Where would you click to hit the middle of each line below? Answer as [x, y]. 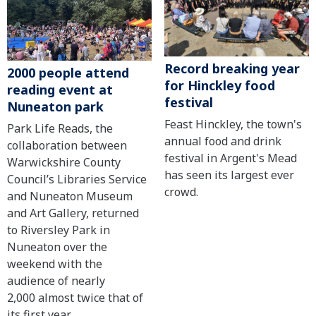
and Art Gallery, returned [73, 213]
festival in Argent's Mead [230, 158]
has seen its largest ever [229, 175]
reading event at [60, 90]
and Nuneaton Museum [70, 196]
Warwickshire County [64, 163]
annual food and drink [223, 141]
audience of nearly [56, 281]
